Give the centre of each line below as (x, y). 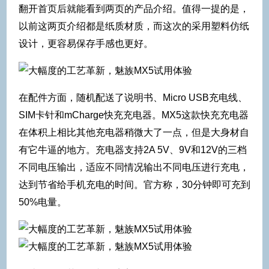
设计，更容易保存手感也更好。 (86, 43)
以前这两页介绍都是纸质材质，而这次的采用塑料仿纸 (134, 26)
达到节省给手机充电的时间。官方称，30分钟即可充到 (134, 184)
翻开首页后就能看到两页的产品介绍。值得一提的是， (134, 8)
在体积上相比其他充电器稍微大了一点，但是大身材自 (134, 132)
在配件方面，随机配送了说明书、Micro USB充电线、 (133, 97)
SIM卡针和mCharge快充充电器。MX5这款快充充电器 (134, 115)
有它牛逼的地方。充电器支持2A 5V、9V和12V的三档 (133, 150)
